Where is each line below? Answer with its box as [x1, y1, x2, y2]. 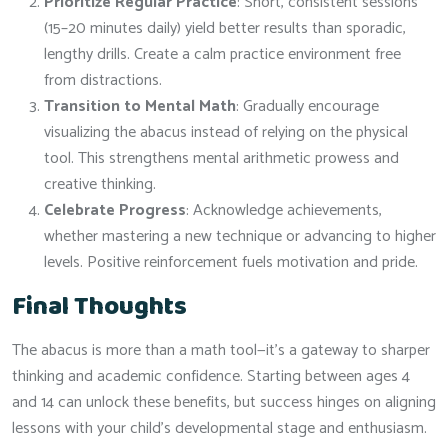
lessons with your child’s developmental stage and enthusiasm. [12, 414, 427, 442]
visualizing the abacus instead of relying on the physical [44, 118, 408, 146]
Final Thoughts [12, 285, 187, 328]
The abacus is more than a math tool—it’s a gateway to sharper [12, 336, 430, 364]
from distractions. [44, 66, 162, 94]
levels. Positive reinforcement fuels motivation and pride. [44, 248, 418, 276]
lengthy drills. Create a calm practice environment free [44, 40, 401, 68]
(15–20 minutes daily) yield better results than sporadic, [44, 14, 406, 42]
